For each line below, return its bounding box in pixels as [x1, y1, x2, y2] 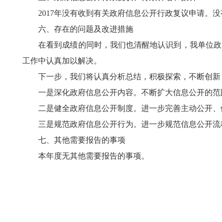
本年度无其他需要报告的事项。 [22, 152, 149, 160]
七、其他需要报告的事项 [22, 136, 125, 144]
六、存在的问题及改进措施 [22, 25, 133, 33]
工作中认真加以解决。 [22, 56, 102, 65]
